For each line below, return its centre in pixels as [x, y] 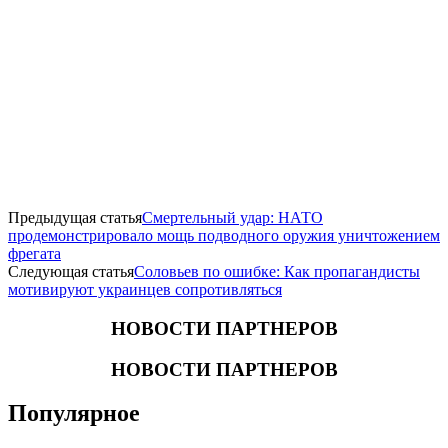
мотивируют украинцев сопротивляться [145, 290]
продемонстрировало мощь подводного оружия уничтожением [224, 236]
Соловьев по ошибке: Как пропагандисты [277, 272]
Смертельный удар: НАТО [232, 218]
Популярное [74, 413]
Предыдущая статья [75, 218]
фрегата [34, 254]
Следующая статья [71, 272]
